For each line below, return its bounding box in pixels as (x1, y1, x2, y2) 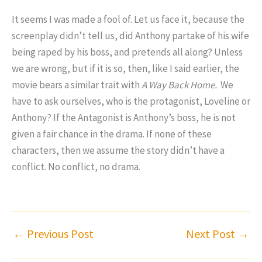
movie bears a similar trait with (12, 78, 142, 92)
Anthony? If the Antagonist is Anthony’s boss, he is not (12, 111, 236, 125)
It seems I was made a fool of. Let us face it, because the (12, 13, 244, 26)
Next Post (186, 226, 237, 242)
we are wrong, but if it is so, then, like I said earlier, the (12, 62, 239, 75)
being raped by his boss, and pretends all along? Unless (12, 46, 243, 59)
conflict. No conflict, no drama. (12, 160, 140, 174)
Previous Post (25, 226, 94, 242)
